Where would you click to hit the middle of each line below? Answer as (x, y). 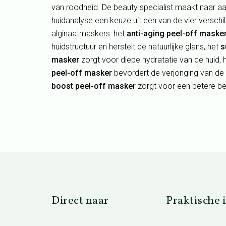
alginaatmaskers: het (89, 33)
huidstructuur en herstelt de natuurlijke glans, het (136, 46)
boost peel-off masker (94, 86)
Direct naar (80, 201)
